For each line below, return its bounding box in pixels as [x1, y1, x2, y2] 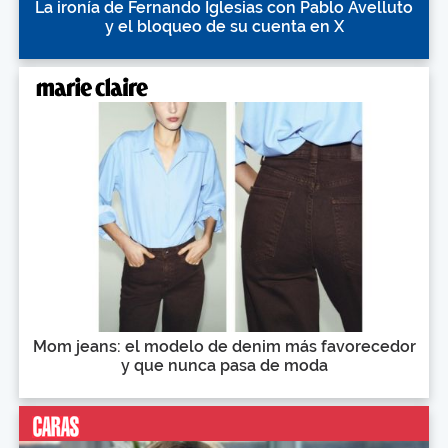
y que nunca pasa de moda [120, 356, 328, 376]
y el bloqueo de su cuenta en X [104, 16, 344, 36]
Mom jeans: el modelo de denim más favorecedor [32, 337, 416, 357]
